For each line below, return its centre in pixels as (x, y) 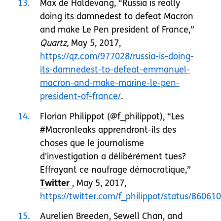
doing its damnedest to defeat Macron (116, 17)
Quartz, (54, 43)
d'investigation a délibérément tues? (112, 156)
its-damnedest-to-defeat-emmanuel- (115, 70)
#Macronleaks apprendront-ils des (108, 129)
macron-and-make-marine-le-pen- (110, 83)
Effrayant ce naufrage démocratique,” (115, 169)
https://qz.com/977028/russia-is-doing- (117, 56)
